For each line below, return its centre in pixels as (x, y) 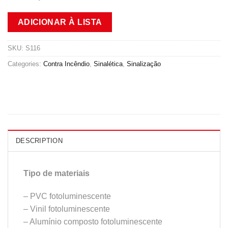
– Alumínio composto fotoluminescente (93, 222)
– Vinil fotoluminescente (67, 209)
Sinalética (108, 64)
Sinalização (144, 64)
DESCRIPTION (39, 140)
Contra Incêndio (66, 64)
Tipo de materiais (56, 173)
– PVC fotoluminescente (67, 196)
